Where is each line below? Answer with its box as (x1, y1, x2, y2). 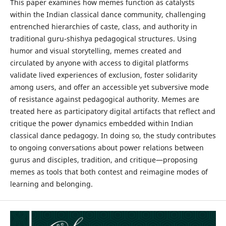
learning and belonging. (10, 179, 93, 189)
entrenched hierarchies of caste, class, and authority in (10, 22, 197, 31)
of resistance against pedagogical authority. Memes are (10, 94, 199, 104)
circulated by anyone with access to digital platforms (10, 58, 189, 68)
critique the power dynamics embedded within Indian (10, 119, 193, 128)
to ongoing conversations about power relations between (10, 143, 204, 152)
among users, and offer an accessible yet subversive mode (10, 82, 209, 92)
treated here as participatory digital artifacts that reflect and (10, 106, 215, 116)
